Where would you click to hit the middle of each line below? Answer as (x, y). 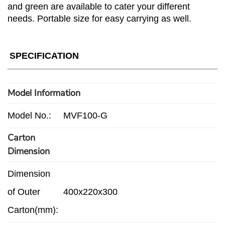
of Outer (24, 192)
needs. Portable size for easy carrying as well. (99, 19)
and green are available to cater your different (99, 7)
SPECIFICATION (44, 55)
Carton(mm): (33, 210)
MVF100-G (85, 115)
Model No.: (29, 115)
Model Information (44, 93)
